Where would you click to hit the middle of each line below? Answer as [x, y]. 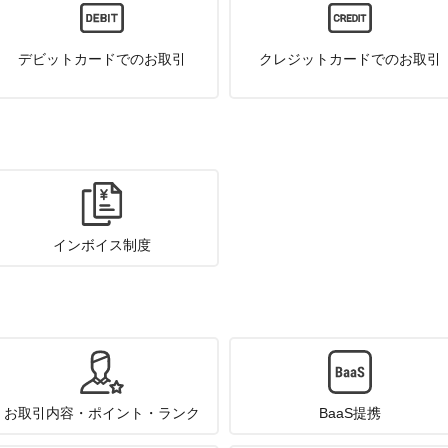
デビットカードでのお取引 [102, 59]
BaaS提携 [349, 413]
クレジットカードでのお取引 [349, 59]
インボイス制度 [102, 245]
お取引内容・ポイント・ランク [102, 413]
